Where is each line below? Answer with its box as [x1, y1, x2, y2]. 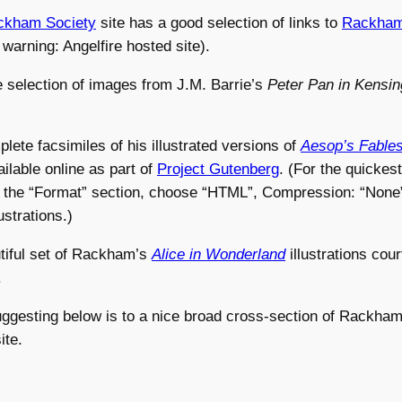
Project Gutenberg [157, 161, 279, 179]
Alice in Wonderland [152, 246, 285, 264]
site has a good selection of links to [96, 13, 342, 31]
